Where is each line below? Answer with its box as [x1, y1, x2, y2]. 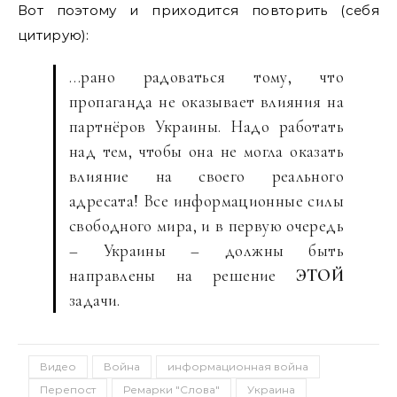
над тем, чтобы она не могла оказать [69, 140, 344, 161]
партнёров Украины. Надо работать [69, 115, 344, 136]
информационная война [167, 359, 308, 373]
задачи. [69, 289, 121, 310]
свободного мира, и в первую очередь [69, 214, 344, 236]
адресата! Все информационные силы [69, 190, 344, 211]
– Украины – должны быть [69, 239, 344, 261]
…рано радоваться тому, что [69, 66, 344, 87]
